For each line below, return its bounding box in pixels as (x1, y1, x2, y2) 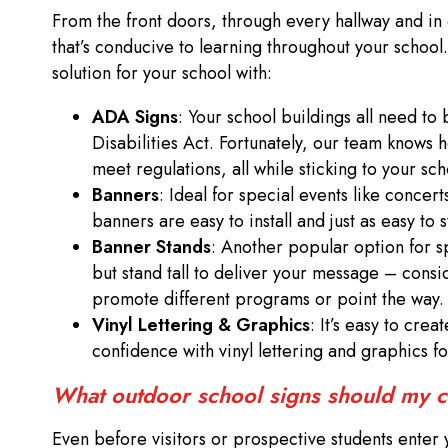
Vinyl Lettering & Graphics (92, 312, 310, 339)
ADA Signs (92, 104, 178, 131)
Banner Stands (92, 234, 211, 261)
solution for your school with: (52, 60, 277, 87)
